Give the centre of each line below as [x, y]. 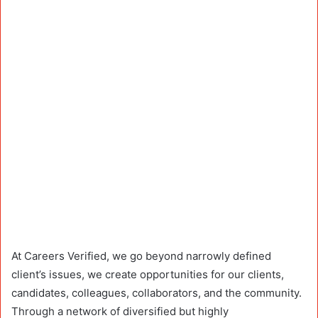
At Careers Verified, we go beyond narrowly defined [141, 256]
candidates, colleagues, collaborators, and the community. [157, 293]
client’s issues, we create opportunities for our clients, [148, 275]
